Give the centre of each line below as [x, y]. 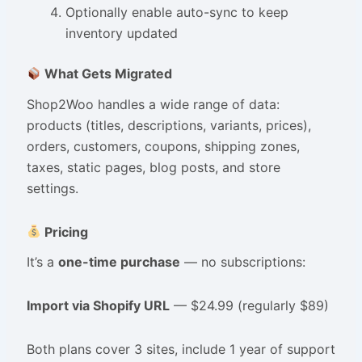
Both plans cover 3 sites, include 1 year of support [181, 349]
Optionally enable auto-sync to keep [177, 13]
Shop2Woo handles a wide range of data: [153, 104]
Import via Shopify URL [98, 305]
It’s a [42, 261]
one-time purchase [119, 261]
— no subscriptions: [242, 261]
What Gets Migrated [107, 74]
